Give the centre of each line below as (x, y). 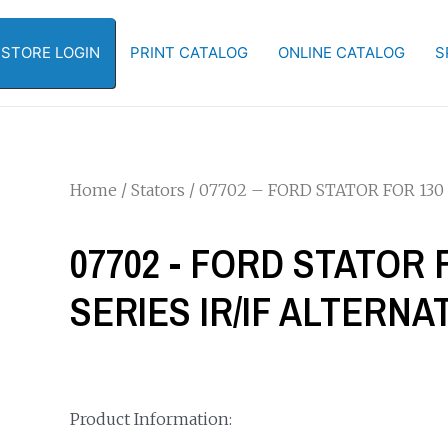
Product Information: (150, 419)
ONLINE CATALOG (341, 52)
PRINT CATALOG (189, 52)
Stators (157, 190)
